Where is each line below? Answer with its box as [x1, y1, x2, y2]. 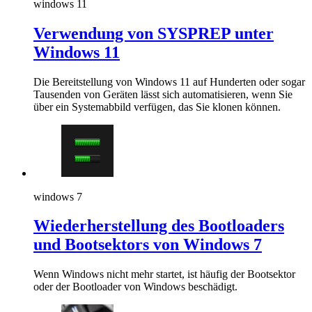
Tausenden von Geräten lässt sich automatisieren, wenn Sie [33, 88, 292, 100]
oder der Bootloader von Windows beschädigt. [33, 281, 237, 293]
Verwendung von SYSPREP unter [33, 24, 274, 42]
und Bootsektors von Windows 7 [33, 235, 262, 254]
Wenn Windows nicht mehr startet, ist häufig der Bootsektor [33, 268, 295, 281]
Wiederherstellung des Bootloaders [33, 217, 284, 235]
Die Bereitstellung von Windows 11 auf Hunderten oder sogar [33, 75, 305, 88]
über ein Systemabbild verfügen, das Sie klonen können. [33, 100, 281, 113]
